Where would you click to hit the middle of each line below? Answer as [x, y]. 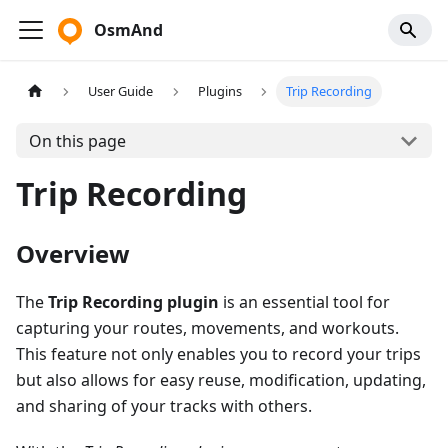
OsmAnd [128, 30]
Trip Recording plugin [133, 302]
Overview [73, 253]
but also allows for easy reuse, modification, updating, [221, 380]
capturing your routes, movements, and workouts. [207, 328]
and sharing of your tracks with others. [164, 406]
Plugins [219, 91]
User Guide [121, 91]
